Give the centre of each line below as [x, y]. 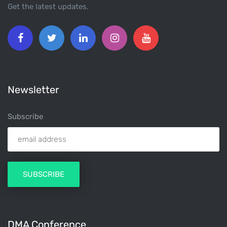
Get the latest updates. [48, 7]
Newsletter [33, 90]
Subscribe [25, 117]
